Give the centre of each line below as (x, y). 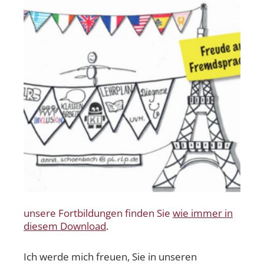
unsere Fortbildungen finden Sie (98, 213)
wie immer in (203, 213)
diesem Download (65, 226)
